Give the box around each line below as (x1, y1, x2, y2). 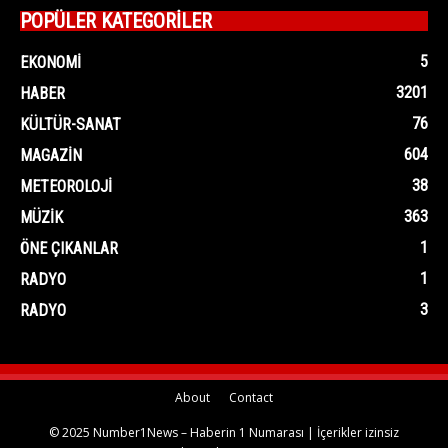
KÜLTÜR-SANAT (20, 114, 121, 134)
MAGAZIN (20, 145, 82, 165)
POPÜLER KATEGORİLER (20, 8, 212, 33)
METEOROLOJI (20, 176, 112, 196)
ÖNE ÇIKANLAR (20, 238, 118, 258)
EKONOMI (20, 52, 81, 72)
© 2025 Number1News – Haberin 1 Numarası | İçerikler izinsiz (49, 423, 399, 441)
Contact (229, 388, 273, 406)
